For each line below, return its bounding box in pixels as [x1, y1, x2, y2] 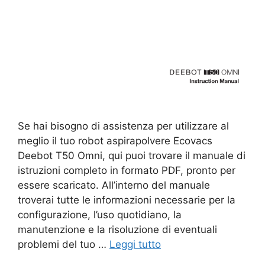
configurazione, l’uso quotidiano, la [18, 208, 182, 221]
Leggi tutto [109, 238, 161, 250]
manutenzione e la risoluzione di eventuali [18, 223, 217, 235]
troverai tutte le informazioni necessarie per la [18, 193, 235, 206]
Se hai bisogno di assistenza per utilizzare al [18, 119, 229, 132]
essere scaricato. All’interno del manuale [18, 179, 210, 191]
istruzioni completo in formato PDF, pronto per [18, 164, 235, 176]
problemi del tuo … [18, 238, 109, 250]
